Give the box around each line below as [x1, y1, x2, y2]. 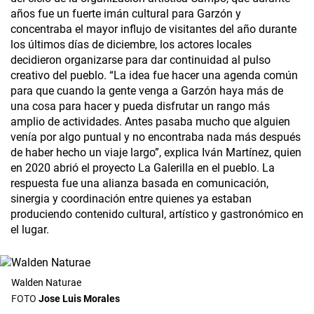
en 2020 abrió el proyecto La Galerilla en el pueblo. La [11, 161, 275, 175]
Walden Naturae [11, 277, 81, 289]
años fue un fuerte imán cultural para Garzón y [11, 7, 241, 21]
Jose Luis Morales [39, 293, 120, 305]
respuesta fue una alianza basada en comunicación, [11, 177, 268, 191]
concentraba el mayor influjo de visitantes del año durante [11, 22, 296, 36]
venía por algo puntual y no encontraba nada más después [11, 130, 301, 144]
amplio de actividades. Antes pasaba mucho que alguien [11, 115, 290, 129]
